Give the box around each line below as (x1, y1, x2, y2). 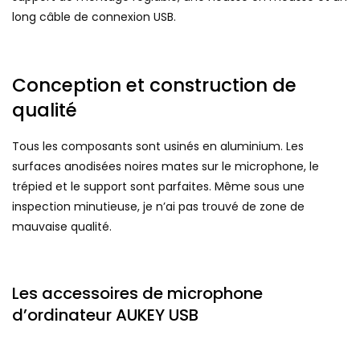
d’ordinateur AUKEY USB (12, 304, 198, 327)
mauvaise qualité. (12, 219, 112, 235)
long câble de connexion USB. (12, 8, 176, 25)
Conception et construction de (12, 72, 297, 98)
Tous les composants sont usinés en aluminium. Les (12, 138, 304, 155)
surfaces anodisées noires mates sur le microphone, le (12, 158, 319, 175)
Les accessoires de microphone (12, 282, 263, 305)
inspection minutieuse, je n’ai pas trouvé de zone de (12, 198, 305, 215)
